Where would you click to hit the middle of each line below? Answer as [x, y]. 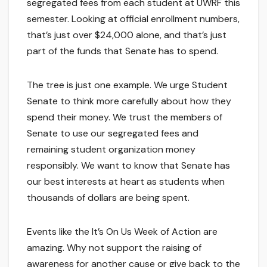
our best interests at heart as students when [126, 182]
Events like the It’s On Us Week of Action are [122, 232]
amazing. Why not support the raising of [114, 248]
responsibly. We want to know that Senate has [128, 166]
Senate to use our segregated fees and [113, 133]
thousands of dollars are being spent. [108, 198]
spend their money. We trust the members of [125, 117]
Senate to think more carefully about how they [129, 101]
